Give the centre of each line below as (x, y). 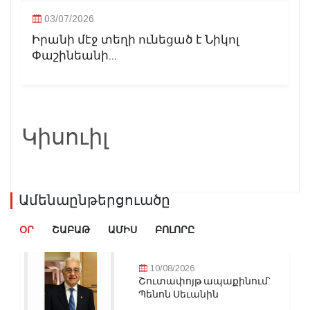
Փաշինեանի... (74, 55)
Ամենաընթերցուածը (94, 200)
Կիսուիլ (65, 137)
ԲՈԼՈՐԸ (175, 230)
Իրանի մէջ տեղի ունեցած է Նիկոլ (136, 39)
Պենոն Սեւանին (179, 294)
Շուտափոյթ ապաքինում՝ (204, 281)
